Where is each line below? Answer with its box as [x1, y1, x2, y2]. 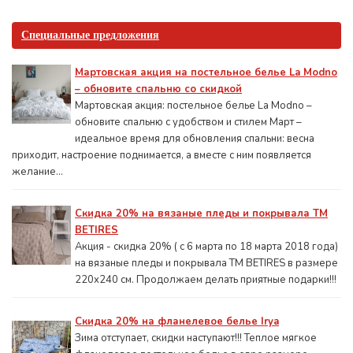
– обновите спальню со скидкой [75, 82, 242, 96]
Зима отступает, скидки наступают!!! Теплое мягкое [75, 331, 317, 345]
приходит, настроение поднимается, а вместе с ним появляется [12, 148, 311, 162]
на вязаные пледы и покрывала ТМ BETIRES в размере [75, 256, 338, 270]
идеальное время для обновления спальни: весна [75, 132, 314, 146]
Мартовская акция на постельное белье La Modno [75, 65, 337, 80]
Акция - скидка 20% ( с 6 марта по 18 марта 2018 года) [75, 240, 338, 254]
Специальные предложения [21, 29, 159, 41]
